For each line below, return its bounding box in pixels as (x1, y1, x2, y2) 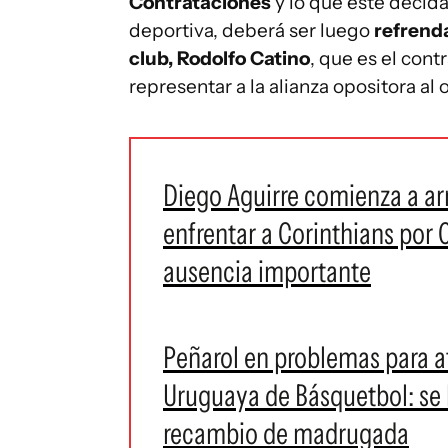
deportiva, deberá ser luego (129, 19, 370, 42)
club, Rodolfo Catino (129, 47, 310, 70)
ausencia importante (163, 253, 371, 290)
